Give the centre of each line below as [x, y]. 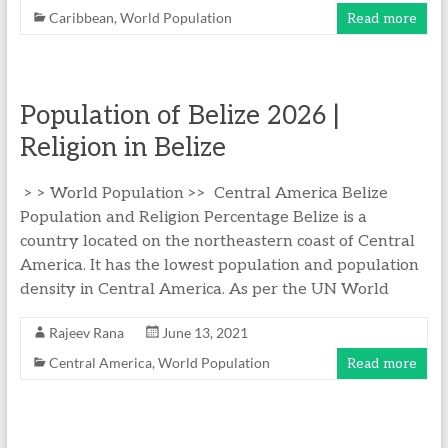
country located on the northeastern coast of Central [217, 241]
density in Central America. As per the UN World [204, 289]
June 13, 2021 [204, 332]
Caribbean [81, 17]
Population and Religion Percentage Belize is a [193, 217]
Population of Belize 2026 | [179, 116]
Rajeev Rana [86, 332]
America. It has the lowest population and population [219, 265]
